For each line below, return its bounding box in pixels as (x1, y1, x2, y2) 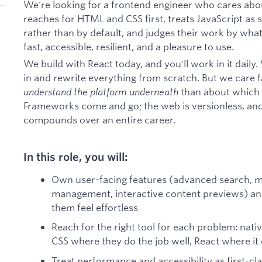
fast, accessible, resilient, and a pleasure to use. (23, 40, 234, 53)
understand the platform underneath (23, 85, 178, 98)
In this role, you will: (23, 150, 127, 164)
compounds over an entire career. (23, 113, 175, 126)
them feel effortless (51, 201, 138, 213)
